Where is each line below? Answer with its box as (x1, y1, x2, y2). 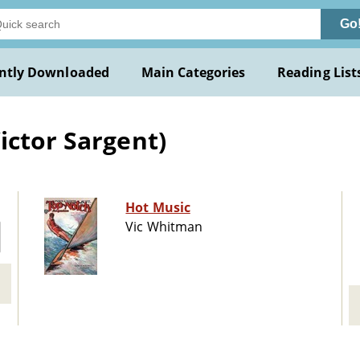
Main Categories (141, 63, 246, 81)
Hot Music (125, 198, 190, 217)
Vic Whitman (125, 218, 202, 236)
